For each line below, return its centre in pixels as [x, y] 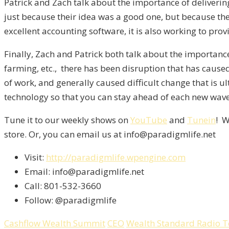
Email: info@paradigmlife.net [84, 172]
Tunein [201, 120]
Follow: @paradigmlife [71, 200]
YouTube [149, 120]
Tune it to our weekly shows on [67, 120]
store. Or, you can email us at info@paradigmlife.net [110, 134]
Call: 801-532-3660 [63, 186]
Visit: [35, 157]
